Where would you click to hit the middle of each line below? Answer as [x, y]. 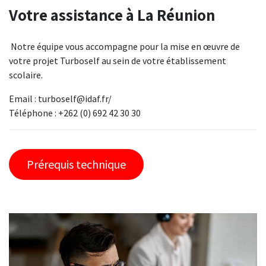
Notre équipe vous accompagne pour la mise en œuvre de [124, 47]
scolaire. [26, 75]
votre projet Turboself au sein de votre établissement [118, 61]
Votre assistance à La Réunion [112, 15]
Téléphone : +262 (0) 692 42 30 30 [75, 113]
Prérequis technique [76, 164]
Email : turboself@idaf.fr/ [60, 99]
